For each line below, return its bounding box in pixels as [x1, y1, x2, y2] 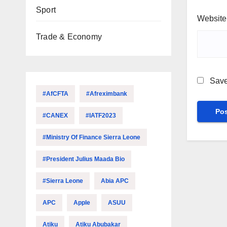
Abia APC [101, 177, 129, 184]
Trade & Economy [36, 32, 102, 41]
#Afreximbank [86, 90, 127, 97]
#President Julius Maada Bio [43, 156, 125, 163]
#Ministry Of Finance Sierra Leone [43, 134, 140, 141]
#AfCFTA [43, 90, 68, 97]
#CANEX [43, 112, 68, 119]
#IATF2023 [86, 112, 116, 119]
